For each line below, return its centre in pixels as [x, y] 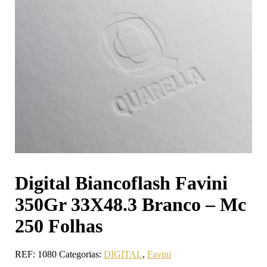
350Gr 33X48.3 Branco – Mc [131, 204]
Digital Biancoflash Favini [121, 183]
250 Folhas [59, 226]
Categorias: [81, 254]
